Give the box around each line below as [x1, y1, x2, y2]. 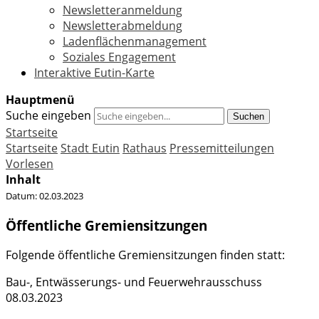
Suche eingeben [6, 108, 91, 123]
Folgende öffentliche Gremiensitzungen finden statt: [6, 247, 285, 263]
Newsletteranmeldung [63, 2, 182, 18]
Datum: [6, 189, 39, 202]
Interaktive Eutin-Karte [34, 65, 155, 80]
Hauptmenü [6, 92, 75, 108]
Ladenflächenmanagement [63, 33, 206, 49]
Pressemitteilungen [169, 140, 274, 156]
